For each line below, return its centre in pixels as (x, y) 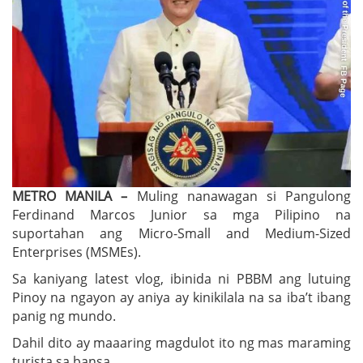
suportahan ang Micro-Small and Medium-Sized (181, 233)
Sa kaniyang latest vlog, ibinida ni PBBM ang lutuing (181, 278)
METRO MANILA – (70, 196)
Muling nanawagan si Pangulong (239, 196)
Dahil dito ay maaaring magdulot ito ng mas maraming (181, 342)
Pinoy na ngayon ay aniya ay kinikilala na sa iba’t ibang (181, 297)
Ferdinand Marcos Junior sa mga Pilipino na (181, 214)
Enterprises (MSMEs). (77, 252)
